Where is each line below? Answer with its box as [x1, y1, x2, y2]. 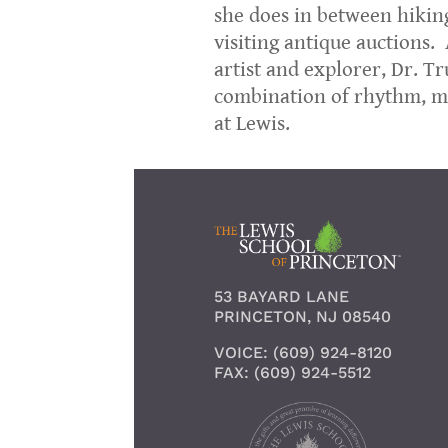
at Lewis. [213, 111, 290, 136]
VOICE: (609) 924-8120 [213, 342, 392, 362]
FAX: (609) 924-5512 [213, 362, 371, 382]
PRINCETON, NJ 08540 [213, 306, 391, 326]
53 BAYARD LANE [213, 286, 349, 306]
